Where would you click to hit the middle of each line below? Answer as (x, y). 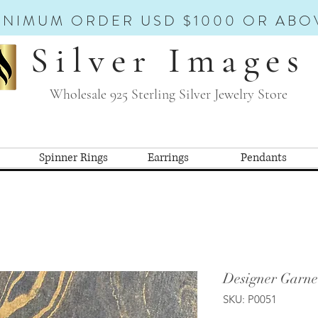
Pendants (263, 157)
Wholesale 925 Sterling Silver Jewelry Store (168, 94)
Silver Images (168, 60)
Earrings (168, 157)
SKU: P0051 (250, 299)
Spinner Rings (73, 157)
